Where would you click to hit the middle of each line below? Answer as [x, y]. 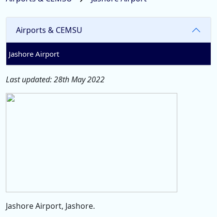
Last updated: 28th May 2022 [55, 79]
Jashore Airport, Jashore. [50, 206]
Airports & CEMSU [49, 30]
